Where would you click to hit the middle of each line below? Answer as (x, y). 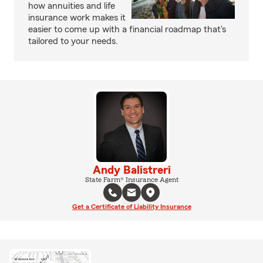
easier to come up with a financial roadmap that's (127, 29)
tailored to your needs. (73, 41)
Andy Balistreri (131, 170)
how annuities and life (72, 6)
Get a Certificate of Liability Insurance (131, 207)
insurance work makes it (77, 18)
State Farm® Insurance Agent (131, 180)
